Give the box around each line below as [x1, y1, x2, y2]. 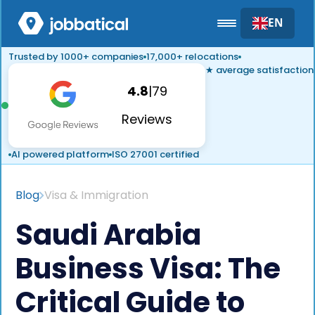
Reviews [122, 110, 173, 128]
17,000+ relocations [146, 50, 238, 63]
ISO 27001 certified [112, 148, 199, 161]
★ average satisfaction [205, 63, 314, 77]
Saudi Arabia [15, 215, 201, 255]
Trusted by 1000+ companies [8, 50, 143, 63]
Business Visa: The [15, 249, 281, 288]
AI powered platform [11, 148, 109, 161]
